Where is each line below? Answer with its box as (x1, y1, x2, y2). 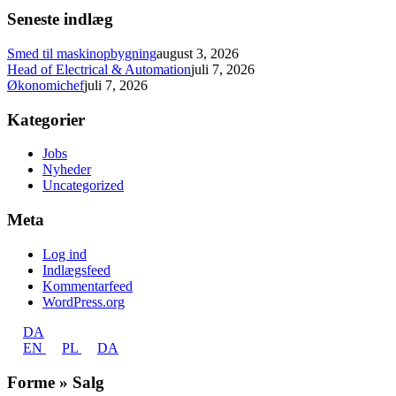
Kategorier (7, 110, 85, 129)
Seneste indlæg (7, 10, 113, 29)
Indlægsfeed (42, 262, 110, 278)
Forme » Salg (7, 372, 104, 392)
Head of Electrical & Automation (7, 61, 191, 77)
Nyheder (42, 162, 91, 178)
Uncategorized (42, 178, 124, 194)
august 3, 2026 (156, 45, 239, 61)
